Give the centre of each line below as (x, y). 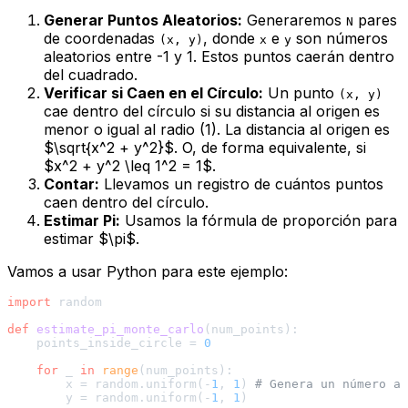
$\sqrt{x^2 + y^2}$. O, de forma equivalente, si (205, 148)
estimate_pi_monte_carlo (120, 330)
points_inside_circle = (106, 343)
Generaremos (294, 20)
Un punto (301, 93)
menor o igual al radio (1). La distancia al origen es (217, 130)
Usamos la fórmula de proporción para (259, 221)
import (29, 302)
